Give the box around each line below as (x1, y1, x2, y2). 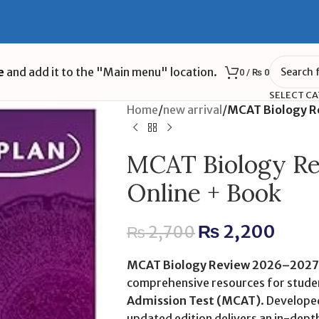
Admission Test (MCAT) (126, 293, 261, 308)
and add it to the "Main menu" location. (4, 64, 217, 79)
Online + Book (126, 177, 281, 208)
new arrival (162, 103, 222, 117)
